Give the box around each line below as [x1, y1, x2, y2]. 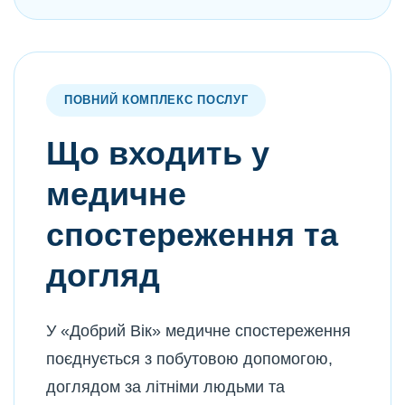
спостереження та [46, 216, 338, 253]
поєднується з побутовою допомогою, [46, 350, 333, 368]
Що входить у [46, 135, 269, 172]
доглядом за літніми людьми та [46, 378, 285, 396]
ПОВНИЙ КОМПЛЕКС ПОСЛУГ [64, 93, 249, 107]
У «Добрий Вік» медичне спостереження [46, 322, 351, 340]
